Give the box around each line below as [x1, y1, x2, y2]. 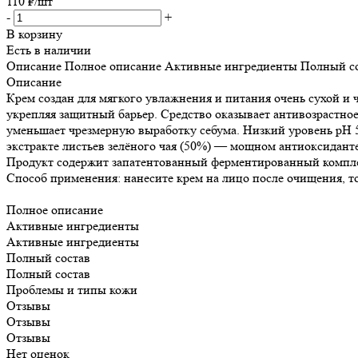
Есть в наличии [6, 42, 91, 58]
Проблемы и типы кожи [6, 281, 137, 297]
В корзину [6, 26, 62, 42]
